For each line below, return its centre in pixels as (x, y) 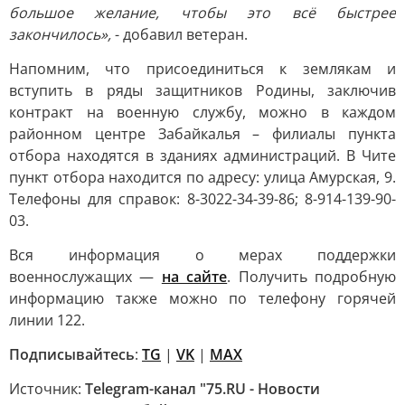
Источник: (47, 389)
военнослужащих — (85, 277)
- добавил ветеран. (181, 34)
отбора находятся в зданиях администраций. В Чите (202, 155)
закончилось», (62, 34)
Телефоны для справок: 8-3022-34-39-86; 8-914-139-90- (202, 199)
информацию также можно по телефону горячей (202, 298)
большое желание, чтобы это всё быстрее (202, 13)
